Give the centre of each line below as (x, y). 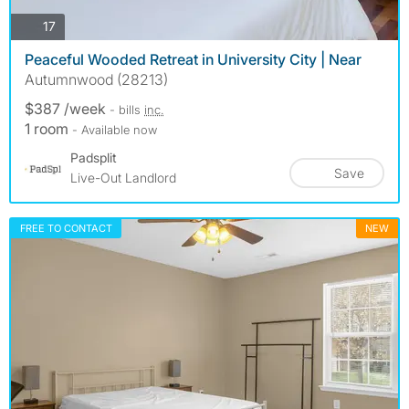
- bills (127, 109)
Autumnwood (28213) (96, 79)
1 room (48, 128)
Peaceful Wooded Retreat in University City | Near (193, 59)
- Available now (115, 129)
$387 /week (67, 108)
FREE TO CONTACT (66, 228)
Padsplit (94, 157)
